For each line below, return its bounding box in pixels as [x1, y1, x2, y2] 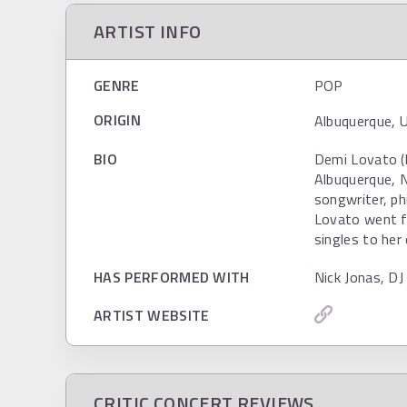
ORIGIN [94, 109, 141, 131]
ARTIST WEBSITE [94, 304, 210, 326]
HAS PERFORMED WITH [94, 266, 250, 288]
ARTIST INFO [94, 17, 202, 45]
